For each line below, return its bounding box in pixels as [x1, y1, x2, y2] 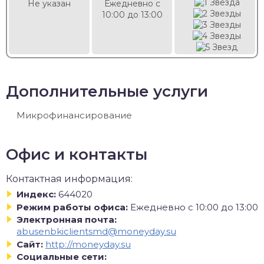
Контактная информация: [6, 173, 133, 184]
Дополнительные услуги [6, 82, 208, 101]
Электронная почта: [16, 214, 117, 225]
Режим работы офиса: [16, 201, 128, 213]
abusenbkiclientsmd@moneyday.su [16, 226, 176, 237]
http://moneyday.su [45, 238, 131, 250]
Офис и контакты [6, 145, 147, 164]
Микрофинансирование [16, 110, 132, 121]
